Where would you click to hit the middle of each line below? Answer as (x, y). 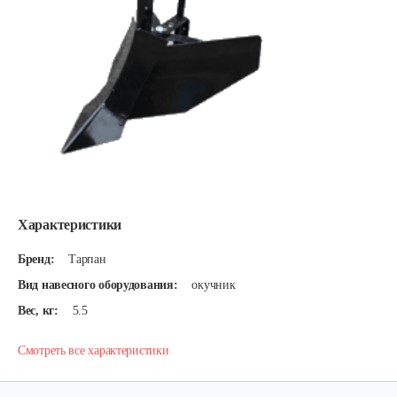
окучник (214, 285)
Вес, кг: (38, 311)
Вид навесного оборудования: (98, 285)
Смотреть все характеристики (93, 350)
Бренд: (36, 259)
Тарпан (87, 259)
